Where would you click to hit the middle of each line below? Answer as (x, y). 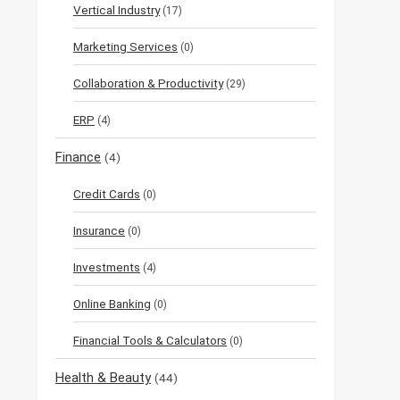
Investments (107, 267)
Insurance (99, 231)
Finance (78, 158)
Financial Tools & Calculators (150, 341)
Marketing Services (125, 47)
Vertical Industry (117, 10)
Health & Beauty (103, 378)
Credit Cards (107, 194)
